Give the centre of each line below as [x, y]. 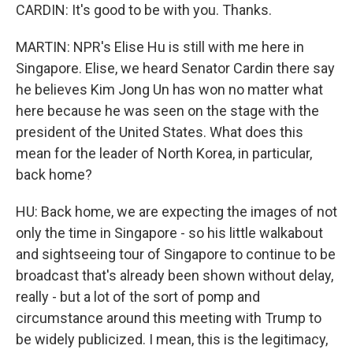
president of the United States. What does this [160, 132]
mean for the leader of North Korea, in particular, [164, 153]
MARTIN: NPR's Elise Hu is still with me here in [160, 47]
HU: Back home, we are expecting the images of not [176, 212]
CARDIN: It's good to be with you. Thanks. [144, 10]
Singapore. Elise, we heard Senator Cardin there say [175, 68]
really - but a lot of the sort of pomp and [138, 297]
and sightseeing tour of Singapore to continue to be [176, 254]
